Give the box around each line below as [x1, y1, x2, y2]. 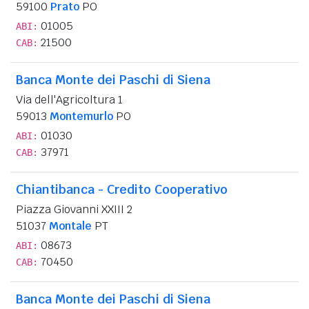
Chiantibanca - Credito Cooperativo [16, 181, 228, 197]
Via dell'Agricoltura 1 [16, 92, 123, 107]
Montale [49, 218, 92, 233]
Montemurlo [50, 108, 113, 123]
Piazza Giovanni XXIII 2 [16, 201, 132, 217]
